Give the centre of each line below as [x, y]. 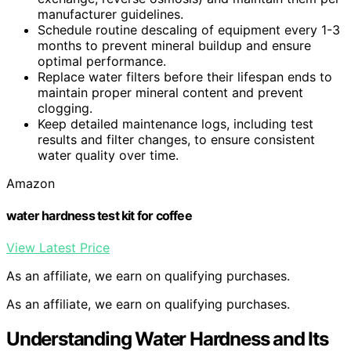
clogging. [65, 108]
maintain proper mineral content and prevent [170, 92]
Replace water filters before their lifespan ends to [185, 76]
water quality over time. [108, 155]
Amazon [31, 183]
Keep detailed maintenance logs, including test [175, 123]
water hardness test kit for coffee [99, 215]
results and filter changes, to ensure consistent [176, 139]
